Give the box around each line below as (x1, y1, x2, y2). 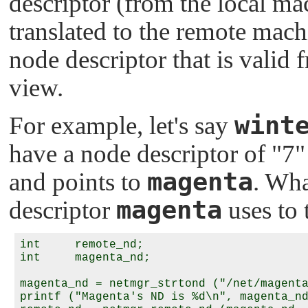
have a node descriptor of (9, 139, 272, 168)
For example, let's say (9, 111, 234, 140)
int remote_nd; (20, 238, 144, 251)
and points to (9, 167, 147, 196)
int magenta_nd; (20, 251, 151, 264)
